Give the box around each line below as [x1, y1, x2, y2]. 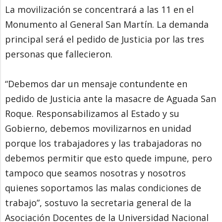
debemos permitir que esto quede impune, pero [5, 152, 212, 164]
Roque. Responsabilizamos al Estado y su [5, 107, 179, 119]
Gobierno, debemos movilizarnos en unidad [5, 122, 191, 134]
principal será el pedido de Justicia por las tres [5, 33, 204, 45]
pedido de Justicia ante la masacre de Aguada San [5, 92, 216, 105]
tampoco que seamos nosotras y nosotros [5, 166, 186, 179]
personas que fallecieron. [5, 48, 112, 60]
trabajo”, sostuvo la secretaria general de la [5, 196, 191, 209]
